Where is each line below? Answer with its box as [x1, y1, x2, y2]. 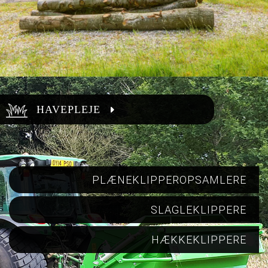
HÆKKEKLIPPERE [151, 233, 247, 246]
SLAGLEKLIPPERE [151, 203, 247, 217]
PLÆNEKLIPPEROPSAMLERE [92, 173, 247, 187]
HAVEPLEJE [36, 103, 100, 116]
